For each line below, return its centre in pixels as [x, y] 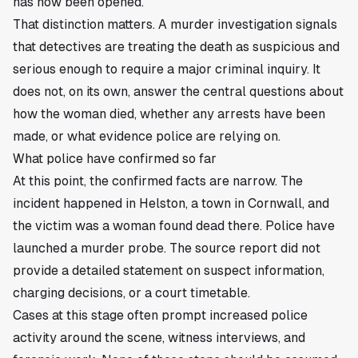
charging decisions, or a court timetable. [131, 292]
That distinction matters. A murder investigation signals [175, 24]
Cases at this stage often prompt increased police [160, 315]
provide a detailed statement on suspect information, [169, 270]
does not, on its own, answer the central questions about [178, 91]
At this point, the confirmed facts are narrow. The [158, 181]
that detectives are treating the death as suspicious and [176, 46]
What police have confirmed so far [115, 158]
